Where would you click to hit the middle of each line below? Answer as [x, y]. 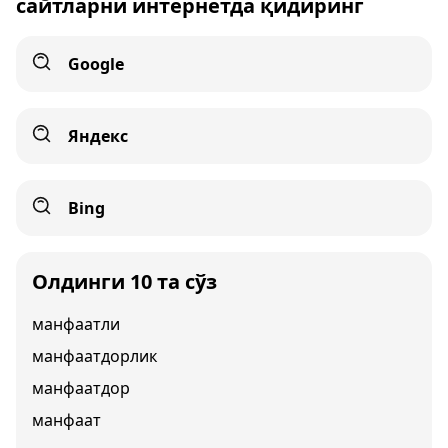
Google [96, 64]
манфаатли [76, 324]
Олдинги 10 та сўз [124, 281]
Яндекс [98, 136]
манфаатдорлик [94, 356]
